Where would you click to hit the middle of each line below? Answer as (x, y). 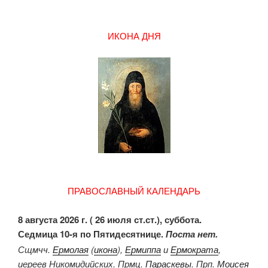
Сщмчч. (35, 249)
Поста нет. (192, 234)
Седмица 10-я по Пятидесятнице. (92, 234)
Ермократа (194, 249)
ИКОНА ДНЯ (134, 36)
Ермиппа (143, 249)
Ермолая (71, 249)
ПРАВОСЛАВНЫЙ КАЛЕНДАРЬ (134, 191)
